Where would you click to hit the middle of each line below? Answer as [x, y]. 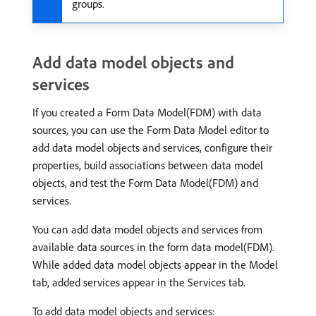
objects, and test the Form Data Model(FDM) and [145, 182]
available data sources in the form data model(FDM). [153, 247]
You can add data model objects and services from [147, 229]
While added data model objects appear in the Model [155, 264]
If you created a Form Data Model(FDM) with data [147, 112]
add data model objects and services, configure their [152, 147]
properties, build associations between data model [148, 165]
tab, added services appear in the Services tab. [139, 282]
